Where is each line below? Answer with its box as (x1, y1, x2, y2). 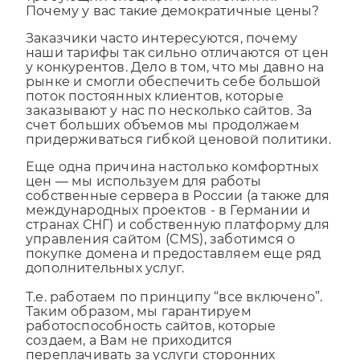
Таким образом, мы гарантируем (26, 317, 252, 333)
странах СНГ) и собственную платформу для (26, 231, 330, 247)
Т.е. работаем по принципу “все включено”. (26, 303, 323, 319)
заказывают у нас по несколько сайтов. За (26, 117, 313, 133)
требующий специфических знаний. (26, 2, 277, 18)
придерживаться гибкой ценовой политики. (26, 145, 331, 162)
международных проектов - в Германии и (26, 216, 311, 232)
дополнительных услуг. (26, 274, 185, 290)
